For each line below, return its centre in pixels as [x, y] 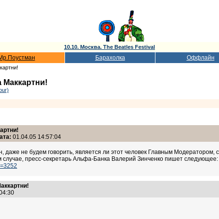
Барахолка [110, 58]
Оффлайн [200, 58]
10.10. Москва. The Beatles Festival [109, 47]
